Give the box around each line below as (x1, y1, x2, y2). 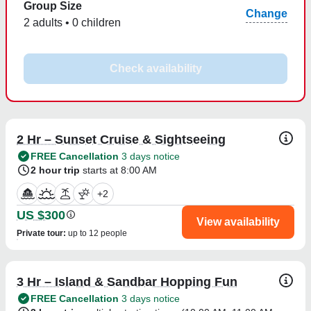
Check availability (109, 62, 202, 74)
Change (246, 8, 287, 20)
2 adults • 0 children (24, 16, 121, 28)
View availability (196, 215, 280, 228)
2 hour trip (31, 164, 80, 176)
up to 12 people (68, 228, 127, 238)
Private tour (17, 228, 63, 238)
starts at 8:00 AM (83, 164, 157, 176)
